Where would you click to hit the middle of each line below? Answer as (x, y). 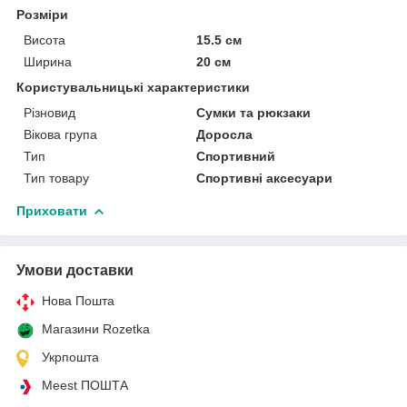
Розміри (42, 15)
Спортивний (236, 157)
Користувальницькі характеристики (133, 88)
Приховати (52, 211)
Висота (45, 40)
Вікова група (60, 135)
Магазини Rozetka (96, 329)
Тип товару (56, 179)
